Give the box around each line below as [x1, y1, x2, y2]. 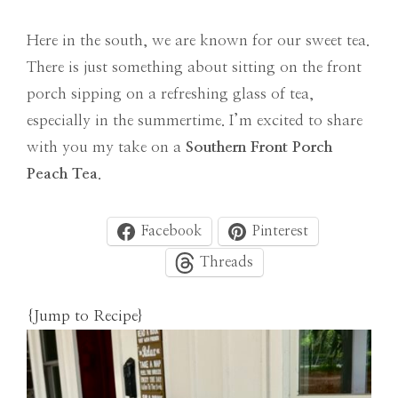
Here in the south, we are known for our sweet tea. [27, 32, 370, 48]
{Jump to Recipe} [27, 307, 143, 323]
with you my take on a [27, 139, 186, 155]
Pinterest [252, 224, 308, 239]
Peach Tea [27, 165, 98, 181]
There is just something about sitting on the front [27, 59, 362, 75]
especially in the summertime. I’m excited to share [27, 112, 362, 128]
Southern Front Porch [186, 139, 332, 155]
